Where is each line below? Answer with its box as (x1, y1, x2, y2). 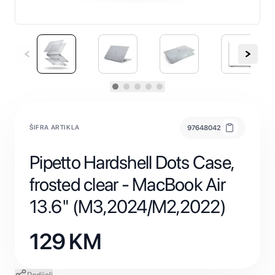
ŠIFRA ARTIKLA (29, 123, 80, 131)
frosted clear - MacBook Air (29, 173, 225, 195)
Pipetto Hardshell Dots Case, (29, 151, 233, 173)
